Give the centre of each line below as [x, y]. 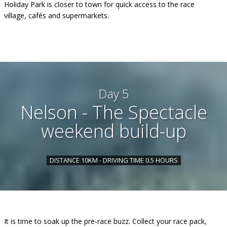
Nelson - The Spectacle [113, 112]
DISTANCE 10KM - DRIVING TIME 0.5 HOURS [113, 160]
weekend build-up [113, 131]
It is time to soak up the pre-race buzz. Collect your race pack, [105, 221]
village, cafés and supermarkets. [56, 15]
